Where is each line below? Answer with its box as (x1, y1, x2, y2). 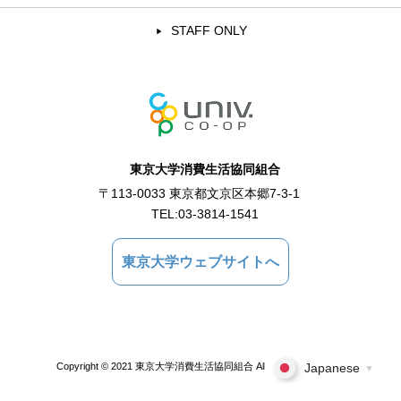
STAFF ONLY (170, 24, 247, 38)
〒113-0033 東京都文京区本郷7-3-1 (98, 187, 312, 201)
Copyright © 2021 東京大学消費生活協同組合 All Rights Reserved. (56, 361, 345, 372)
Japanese (304, 361, 360, 375)
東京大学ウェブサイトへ (122, 254, 279, 270)
